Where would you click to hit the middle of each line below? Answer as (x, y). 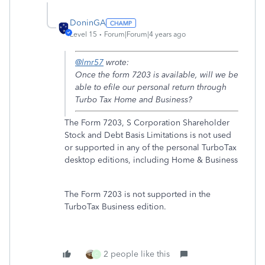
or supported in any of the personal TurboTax (151, 148)
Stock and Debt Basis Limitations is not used (148, 135)
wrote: (116, 62)
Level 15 (83, 34)
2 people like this (137, 254)
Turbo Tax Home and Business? (135, 100)
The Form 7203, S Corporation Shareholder (147, 123)
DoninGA (88, 23)
